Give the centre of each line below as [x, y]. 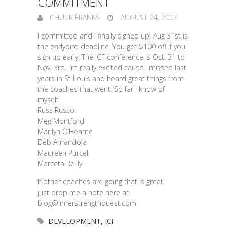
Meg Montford [61, 121]
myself [48, 100]
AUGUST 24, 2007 [148, 17]
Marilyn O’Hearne [65, 131]
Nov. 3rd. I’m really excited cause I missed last [112, 68]
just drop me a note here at [83, 192]
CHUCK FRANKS [74, 17]
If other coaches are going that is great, [101, 182]
